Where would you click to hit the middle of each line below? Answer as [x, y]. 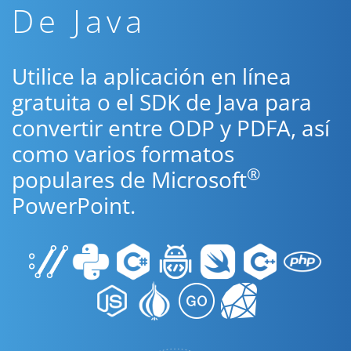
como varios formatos [123, 154]
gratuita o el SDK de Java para [162, 102]
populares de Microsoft [129, 179]
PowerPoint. [74, 205]
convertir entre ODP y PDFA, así [171, 128]
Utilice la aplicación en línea [152, 76]
